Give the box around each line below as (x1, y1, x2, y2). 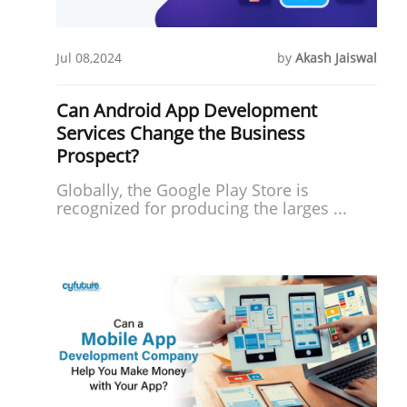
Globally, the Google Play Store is (56, 178, 309, 201)
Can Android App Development (56, 97, 317, 123)
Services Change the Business (56, 120, 305, 145)
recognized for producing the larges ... (56, 196, 347, 219)
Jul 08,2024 (56, 48, 122, 66)
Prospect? (56, 143, 139, 168)
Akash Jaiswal (295, 48, 378, 66)
